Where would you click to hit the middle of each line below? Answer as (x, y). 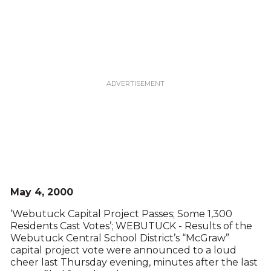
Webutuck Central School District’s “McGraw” (119, 238)
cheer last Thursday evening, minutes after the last (134, 262)
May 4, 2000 (41, 192)
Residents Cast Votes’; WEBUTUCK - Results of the (131, 226)
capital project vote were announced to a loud (123, 250)
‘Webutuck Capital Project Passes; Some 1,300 (121, 214)
